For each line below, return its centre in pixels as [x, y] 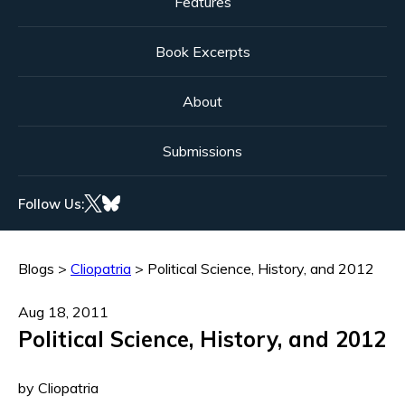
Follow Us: [51, 203]
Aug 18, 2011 [63, 312]
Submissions [202, 151]
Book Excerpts [202, 52]
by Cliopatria [58, 388]
